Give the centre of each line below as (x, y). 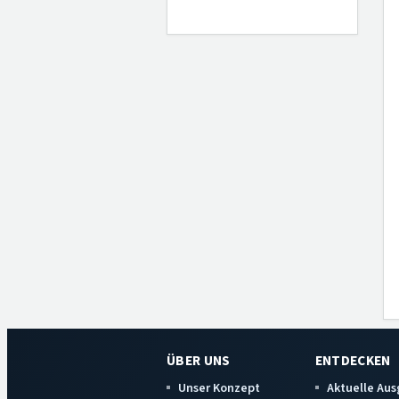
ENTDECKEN (353, 361)
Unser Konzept (219, 388)
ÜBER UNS (199, 361)
